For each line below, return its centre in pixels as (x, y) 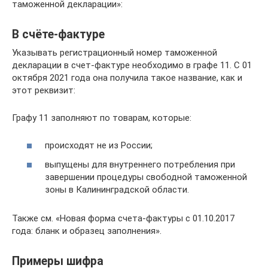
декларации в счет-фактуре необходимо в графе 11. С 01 (132, 65)
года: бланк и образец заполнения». (87, 231)
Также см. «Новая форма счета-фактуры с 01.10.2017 (123, 218)
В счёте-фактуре (58, 34)
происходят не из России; (99, 145)
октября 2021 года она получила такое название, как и (127, 77)
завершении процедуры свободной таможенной (146, 177)
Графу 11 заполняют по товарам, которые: (102, 118)
